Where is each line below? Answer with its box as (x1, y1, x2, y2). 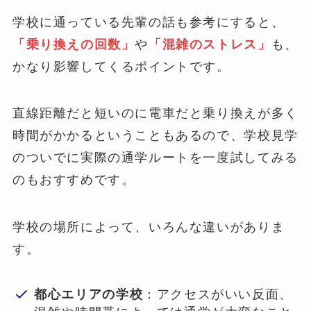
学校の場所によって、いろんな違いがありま (12, 219, 285, 235)
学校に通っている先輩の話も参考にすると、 (12, 14, 285, 29)
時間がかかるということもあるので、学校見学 (12, 128, 299, 143)
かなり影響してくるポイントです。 (12, 58, 230, 74)
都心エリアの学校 (34, 287, 144, 301)
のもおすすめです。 (12, 172, 135, 187)
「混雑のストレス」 (149, 36, 271, 51)
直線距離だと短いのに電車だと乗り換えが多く (12, 106, 299, 121)
